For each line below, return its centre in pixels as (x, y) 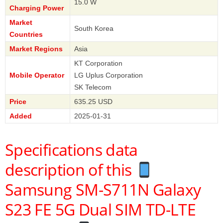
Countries (26, 35)
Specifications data (71, 150)
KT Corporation (98, 63)
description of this (70, 170)
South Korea (94, 29)
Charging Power (37, 8)
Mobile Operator (37, 75)
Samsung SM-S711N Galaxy (103, 190)
